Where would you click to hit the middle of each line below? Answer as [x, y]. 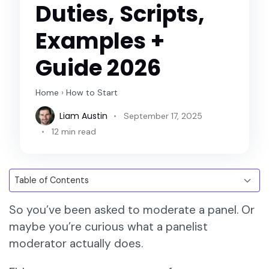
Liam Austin [84, 116]
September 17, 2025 [163, 116]
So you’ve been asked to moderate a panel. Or [132, 210]
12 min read [74, 132]
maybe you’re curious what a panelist [108, 227]
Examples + [100, 41]
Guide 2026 [98, 68]
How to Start [92, 93]
